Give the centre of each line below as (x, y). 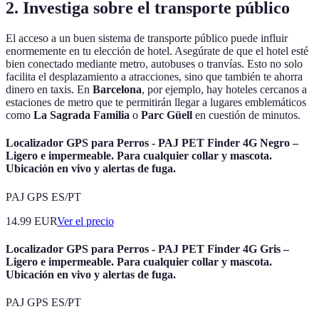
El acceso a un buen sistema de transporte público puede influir (147, 38)
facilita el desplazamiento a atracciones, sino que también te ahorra (154, 77)
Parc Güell (167, 115)
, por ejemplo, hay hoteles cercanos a (224, 90)
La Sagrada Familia (82, 115)
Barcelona (117, 90)
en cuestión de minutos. (246, 115)
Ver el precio (85, 221)
